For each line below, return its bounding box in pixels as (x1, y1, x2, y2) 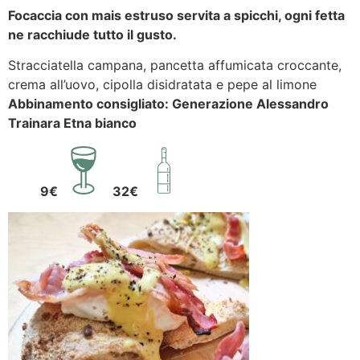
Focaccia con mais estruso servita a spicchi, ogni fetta (8, 6, 345, 23)
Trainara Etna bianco (8, 115, 137, 132)
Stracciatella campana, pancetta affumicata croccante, (8, 57, 342, 74)
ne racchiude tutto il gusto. (8, 26, 177, 43)
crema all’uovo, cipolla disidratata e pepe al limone (8, 76, 317, 93)
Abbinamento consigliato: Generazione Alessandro (8, 96, 329, 112)
